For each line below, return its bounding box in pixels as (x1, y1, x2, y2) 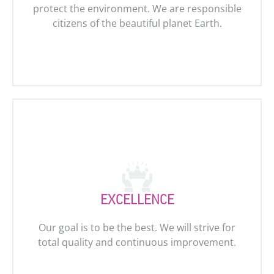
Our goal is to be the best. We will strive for (39, 221, 235, 234)
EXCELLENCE (100, 193, 174, 207)
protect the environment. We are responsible (32, 2, 242, 15)
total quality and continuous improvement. (38, 235, 236, 249)
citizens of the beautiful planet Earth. (52, 17, 222, 30)
